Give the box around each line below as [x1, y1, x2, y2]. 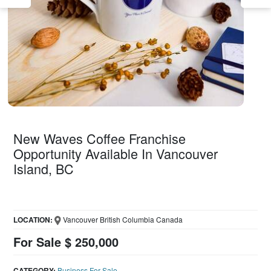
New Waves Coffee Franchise [13, 128, 186, 148]
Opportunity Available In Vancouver [13, 143, 218, 163]
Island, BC [13, 158, 74, 178]
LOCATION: [13, 214, 53, 225]
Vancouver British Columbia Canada [60, 214, 183, 224]
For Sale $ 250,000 [13, 232, 119, 250]
